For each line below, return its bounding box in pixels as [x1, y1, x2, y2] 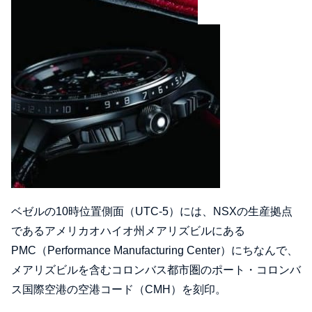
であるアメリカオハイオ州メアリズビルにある [11, 225, 245, 237]
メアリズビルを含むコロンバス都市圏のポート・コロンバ [11, 264, 301, 276]
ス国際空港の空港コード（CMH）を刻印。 [11, 283, 226, 296]
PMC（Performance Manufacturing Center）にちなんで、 [11, 244, 298, 257]
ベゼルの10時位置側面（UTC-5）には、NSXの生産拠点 [11, 205, 292, 218]
